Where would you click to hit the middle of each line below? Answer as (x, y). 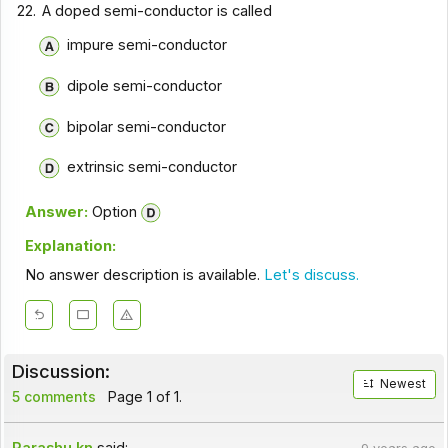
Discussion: (60, 371)
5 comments (53, 397)
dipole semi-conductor (144, 86)
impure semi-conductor (146, 45)
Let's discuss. (311, 274)
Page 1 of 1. (142, 397)
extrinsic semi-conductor (151, 167)
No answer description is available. (144, 274)
